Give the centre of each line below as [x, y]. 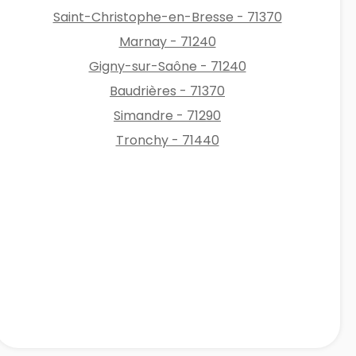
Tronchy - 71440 [167, 140]
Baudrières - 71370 [168, 91]
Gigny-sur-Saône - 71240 [167, 66]
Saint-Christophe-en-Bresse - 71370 [167, 17]
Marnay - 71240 [167, 41]
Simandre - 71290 [168, 115]
